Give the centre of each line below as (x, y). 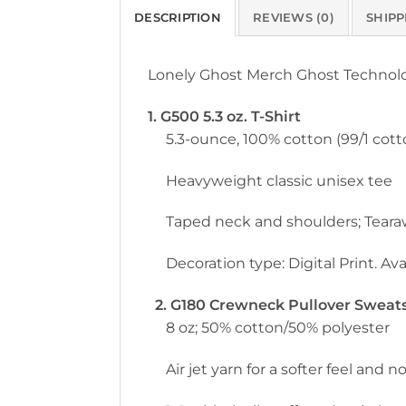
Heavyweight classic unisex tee (279, 180)
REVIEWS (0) (294, 17)
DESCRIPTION (178, 17)
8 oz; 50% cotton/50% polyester (278, 327)
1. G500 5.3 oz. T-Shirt (224, 116)
